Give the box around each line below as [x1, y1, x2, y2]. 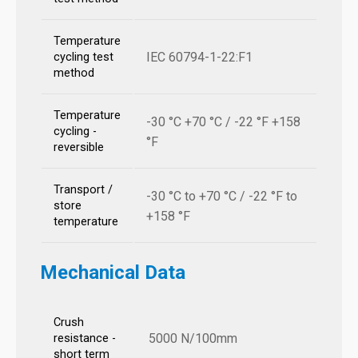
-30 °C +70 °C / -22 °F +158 [146, 114, 300, 130]
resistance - [54, 332, 116, 346]
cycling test [54, 50, 113, 65]
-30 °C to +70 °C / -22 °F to [146, 189, 297, 205]
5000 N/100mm [149, 331, 237, 347]
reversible [54, 141, 104, 155]
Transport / [54, 183, 113, 197]
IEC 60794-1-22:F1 [146, 50, 253, 66]
